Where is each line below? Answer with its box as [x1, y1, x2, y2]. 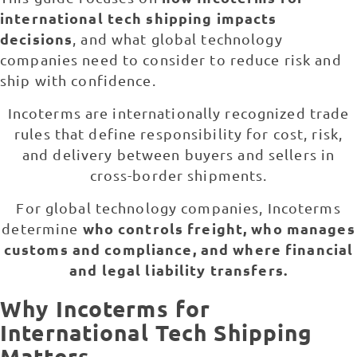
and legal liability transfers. [69, 261, 288, 280]
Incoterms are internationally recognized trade [7, 104, 350, 121]
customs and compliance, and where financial [3, 240, 354, 259]
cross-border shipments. [89, 166, 268, 183]
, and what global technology [73, 29, 283, 47]
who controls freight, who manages [82, 219, 355, 238]
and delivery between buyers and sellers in [22, 145, 335, 163]
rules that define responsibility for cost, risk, [14, 124, 343, 142]
